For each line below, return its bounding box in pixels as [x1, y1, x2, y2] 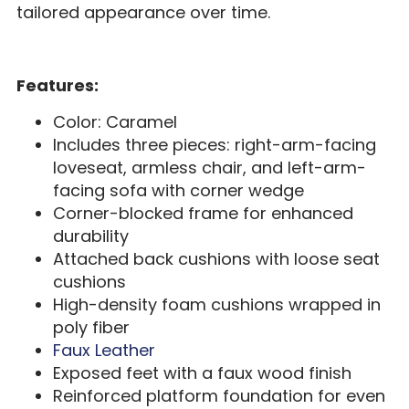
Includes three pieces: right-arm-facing [52, 132, 376, 156]
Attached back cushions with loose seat [52, 246, 380, 270]
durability [52, 224, 129, 247]
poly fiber [52, 315, 130, 339]
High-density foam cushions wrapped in [52, 292, 381, 316]
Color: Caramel [52, 110, 177, 133]
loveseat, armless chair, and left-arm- [52, 155, 366, 179]
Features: [16, 73, 99, 97]
